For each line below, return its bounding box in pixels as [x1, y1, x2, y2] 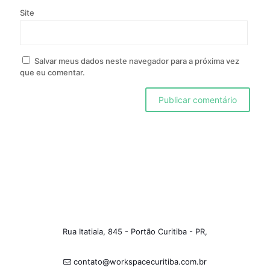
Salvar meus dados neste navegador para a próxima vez [34, 55, 239, 66]
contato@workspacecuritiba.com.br [71, 256, 207, 266]
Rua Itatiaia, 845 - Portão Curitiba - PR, [63, 226, 207, 236]
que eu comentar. [20, 67, 85, 77]
